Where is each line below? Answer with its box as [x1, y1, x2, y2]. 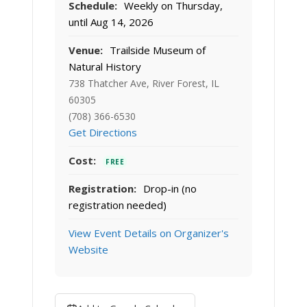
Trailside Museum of [107, 43, 206, 58]
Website [69, 243, 108, 257]
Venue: [69, 43, 103, 58]
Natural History [69, 60, 141, 74]
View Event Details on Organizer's [69, 226, 229, 241]
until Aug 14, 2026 [69, 15, 153, 29]
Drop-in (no [140, 182, 197, 196]
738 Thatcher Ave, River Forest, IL [69, 77, 219, 90]
